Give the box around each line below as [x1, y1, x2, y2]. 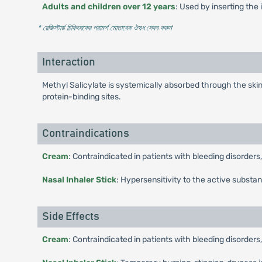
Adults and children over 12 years [42, 2, 175, 12]
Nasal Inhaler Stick [42, 175, 116, 185]
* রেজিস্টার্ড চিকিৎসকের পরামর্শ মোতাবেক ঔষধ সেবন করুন [37, 23, 172, 32]
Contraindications [42, 128, 129, 139]
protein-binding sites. [42, 92, 121, 102]
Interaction [42, 57, 95, 68]
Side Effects [42, 211, 99, 222]
